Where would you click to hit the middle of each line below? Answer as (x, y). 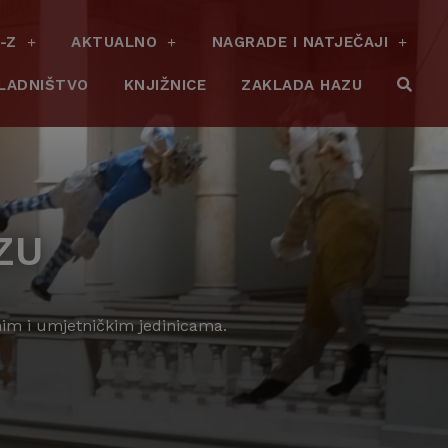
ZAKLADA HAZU (302, 84)
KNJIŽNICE (165, 84)
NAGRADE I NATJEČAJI (300, 41)
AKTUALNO (114, 41)
